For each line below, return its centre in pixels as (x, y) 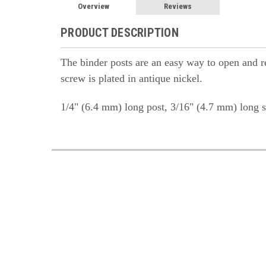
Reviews (178, 6)
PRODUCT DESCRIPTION (120, 32)
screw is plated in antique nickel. (132, 78)
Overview (93, 6)
